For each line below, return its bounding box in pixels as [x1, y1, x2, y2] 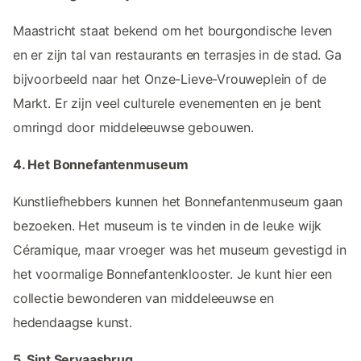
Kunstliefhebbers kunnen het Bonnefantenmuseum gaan [13, 193, 343, 210]
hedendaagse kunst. [13, 313, 132, 330]
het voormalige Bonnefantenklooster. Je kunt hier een [13, 265, 332, 282]
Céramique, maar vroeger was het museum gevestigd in [13, 241, 347, 258]
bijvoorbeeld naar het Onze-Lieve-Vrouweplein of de [13, 70, 327, 87]
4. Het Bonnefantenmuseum [13, 156, 189, 172]
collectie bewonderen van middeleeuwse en [13, 289, 274, 306]
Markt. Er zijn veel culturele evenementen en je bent [13, 94, 322, 111]
